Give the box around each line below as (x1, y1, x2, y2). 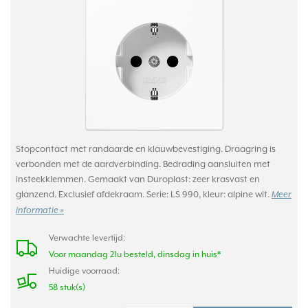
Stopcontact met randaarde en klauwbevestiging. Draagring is (16, 144, 276, 154)
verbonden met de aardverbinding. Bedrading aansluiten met (16, 159, 270, 169)
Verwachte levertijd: (49, 233, 125, 243)
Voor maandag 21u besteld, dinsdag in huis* (49, 250, 221, 259)
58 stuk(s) (49, 283, 85, 292)
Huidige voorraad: (49, 266, 120, 276)
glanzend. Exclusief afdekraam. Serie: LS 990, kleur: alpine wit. (16, 189, 272, 199)
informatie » (16, 206, 64, 216)
